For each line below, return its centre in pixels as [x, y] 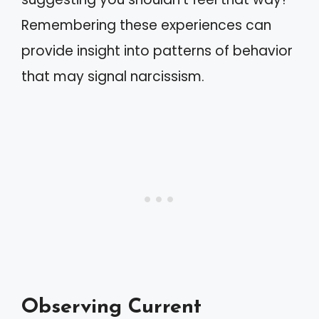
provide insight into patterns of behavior [157, 51]
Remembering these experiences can [146, 25]
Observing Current [111, 307]
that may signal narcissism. [113, 77]
